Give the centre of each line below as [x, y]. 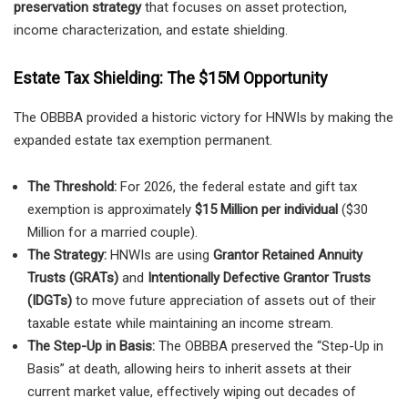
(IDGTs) [50, 300]
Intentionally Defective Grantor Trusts [259, 277]
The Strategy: [67, 255]
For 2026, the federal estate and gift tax [237, 186]
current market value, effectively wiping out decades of [192, 391]
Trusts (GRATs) [73, 277]
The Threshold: [72, 186]
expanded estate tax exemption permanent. [143, 140]
